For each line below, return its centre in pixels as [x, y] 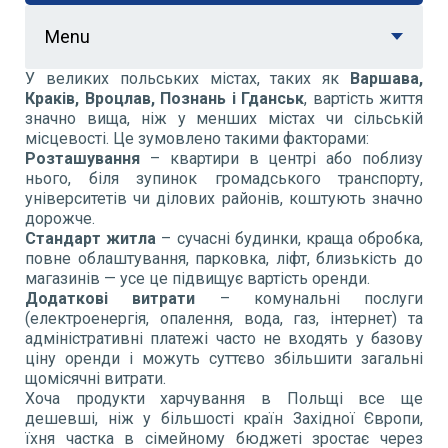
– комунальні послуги [309, 298]
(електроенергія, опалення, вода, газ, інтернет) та [224, 318]
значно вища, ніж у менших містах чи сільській [224, 118]
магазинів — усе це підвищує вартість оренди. [197, 278]
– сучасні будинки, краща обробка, [290, 238]
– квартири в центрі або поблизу [281, 158]
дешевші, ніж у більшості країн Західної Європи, [224, 418]
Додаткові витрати [110, 298]
